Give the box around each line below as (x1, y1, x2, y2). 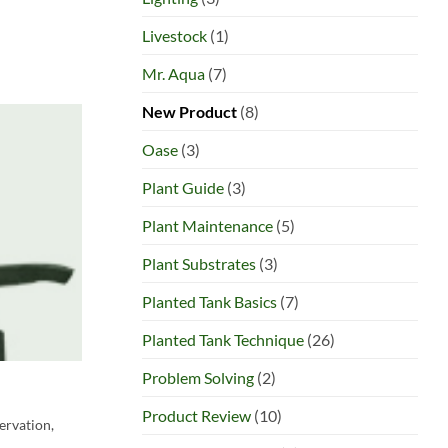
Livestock (142, 25, 207, 45)
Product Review (142, 405, 251, 425)
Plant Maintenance (142, 215, 273, 235)
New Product (142, 101, 237, 121)
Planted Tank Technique (142, 329, 304, 349)
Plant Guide (142, 177, 224, 197)
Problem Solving (142, 367, 254, 387)
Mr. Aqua (142, 63, 205, 83)
